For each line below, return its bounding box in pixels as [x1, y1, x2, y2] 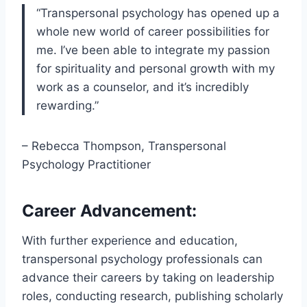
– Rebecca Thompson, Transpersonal [22, 138, 226, 153]
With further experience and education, [22, 233, 238, 247]
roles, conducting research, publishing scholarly [22, 288, 283, 303]
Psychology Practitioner [22, 157, 151, 171]
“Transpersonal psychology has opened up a [36, 5, 280, 20]
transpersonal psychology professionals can [22, 251, 262, 266]
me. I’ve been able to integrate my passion [36, 42, 270, 57]
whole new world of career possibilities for [36, 24, 269, 38]
